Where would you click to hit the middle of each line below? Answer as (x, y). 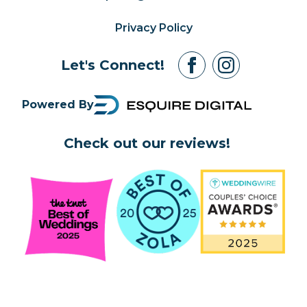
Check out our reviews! (147, 143)
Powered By (58, 104)
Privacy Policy (153, 27)
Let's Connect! (112, 65)
